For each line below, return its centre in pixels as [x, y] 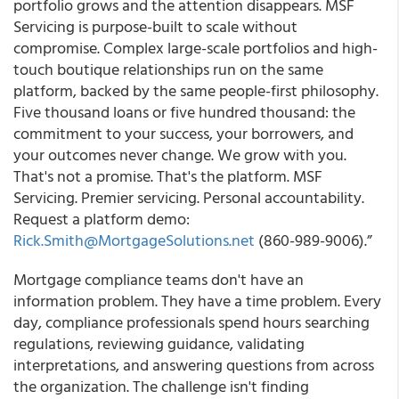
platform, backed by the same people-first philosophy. [196, 90]
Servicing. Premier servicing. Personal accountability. [189, 197]
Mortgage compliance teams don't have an [159, 279]
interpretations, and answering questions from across [194, 365]
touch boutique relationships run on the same [168, 69]
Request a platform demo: [102, 219]
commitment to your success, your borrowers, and [183, 133]
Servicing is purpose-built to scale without [155, 26]
